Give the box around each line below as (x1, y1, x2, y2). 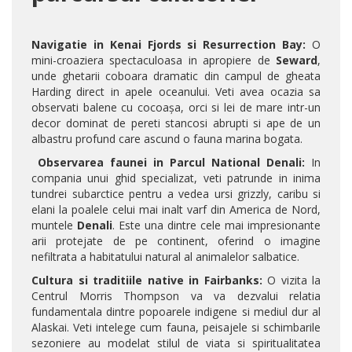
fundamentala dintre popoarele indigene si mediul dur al (31, 304, 321, 320)
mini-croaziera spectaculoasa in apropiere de (31, 53, 276, 68)
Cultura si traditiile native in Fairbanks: (31, 273, 262, 288)
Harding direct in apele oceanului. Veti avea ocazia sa (31, 84, 321, 100)
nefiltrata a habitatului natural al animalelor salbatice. (31, 249, 299, 265)
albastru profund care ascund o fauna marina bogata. (31, 131, 302, 147)
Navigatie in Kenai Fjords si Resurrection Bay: (31, 37, 306, 53)
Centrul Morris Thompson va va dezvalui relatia (31, 288, 321, 304)
